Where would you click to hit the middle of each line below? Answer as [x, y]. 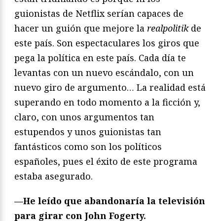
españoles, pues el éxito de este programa [106, 162]
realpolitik [168, 28]
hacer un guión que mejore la [81, 28]
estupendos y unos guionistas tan [88, 132]
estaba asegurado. [54, 176]
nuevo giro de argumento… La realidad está [110, 88]
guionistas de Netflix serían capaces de [99, 14]
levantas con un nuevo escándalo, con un [104, 73]
